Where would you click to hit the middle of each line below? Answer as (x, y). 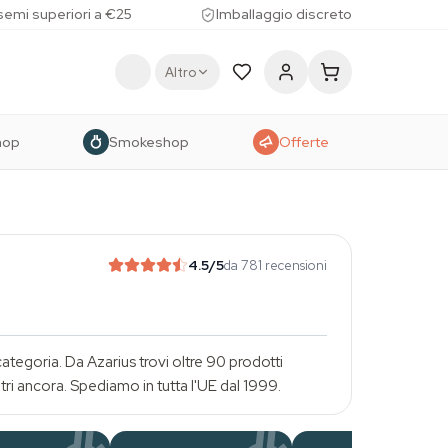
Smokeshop (149, 141)
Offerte (303, 141)
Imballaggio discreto (283, 14)
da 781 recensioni (275, 265)
